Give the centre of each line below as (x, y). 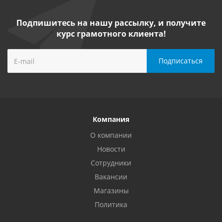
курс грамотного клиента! (111, 34)
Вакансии (111, 177)
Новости (111, 149)
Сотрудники (111, 163)
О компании (111, 135)
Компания (111, 119)
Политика (111, 204)
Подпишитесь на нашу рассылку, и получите (111, 23)
